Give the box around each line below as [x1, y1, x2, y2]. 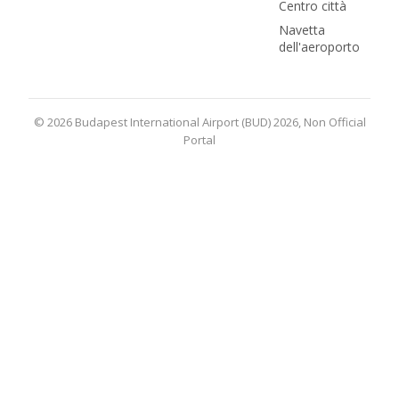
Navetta [279, 21, 325, 38]
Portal [183, 132, 216, 148]
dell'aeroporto [279, 38, 360, 55]
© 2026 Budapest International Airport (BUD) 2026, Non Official [33, 114, 366, 130]
